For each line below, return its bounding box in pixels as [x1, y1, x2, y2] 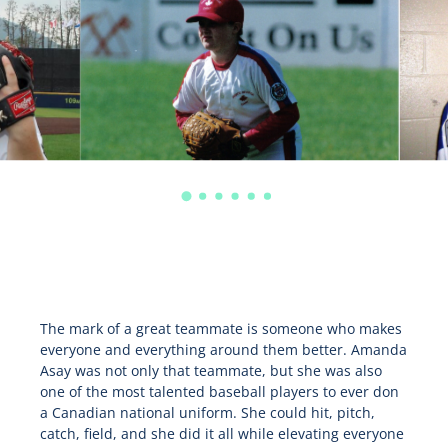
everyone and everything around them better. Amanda [39, 340, 407, 360]
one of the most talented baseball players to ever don [39, 382, 399, 402]
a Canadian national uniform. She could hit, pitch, [39, 403, 375, 423]
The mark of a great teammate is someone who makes [39, 319, 402, 339]
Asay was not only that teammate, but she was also [39, 361, 382, 381]
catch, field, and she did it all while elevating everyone [39, 424, 404, 444]
